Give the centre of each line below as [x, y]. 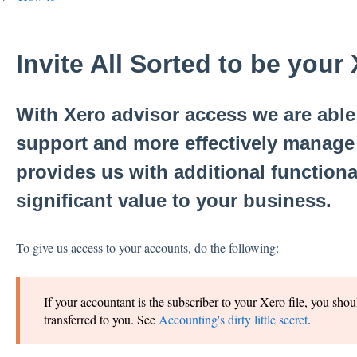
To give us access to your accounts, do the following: [147, 247]
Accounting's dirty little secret [233, 320]
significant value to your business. [173, 201]
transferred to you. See [101, 320]
